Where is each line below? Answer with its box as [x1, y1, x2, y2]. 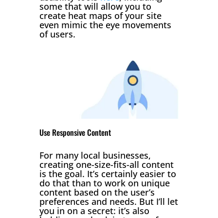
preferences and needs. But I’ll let [39, 195, 178, 207]
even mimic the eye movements [39, 18, 171, 31]
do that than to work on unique [39, 177, 170, 189]
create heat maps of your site [39, 9, 162, 21]
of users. [39, 28, 75, 40]
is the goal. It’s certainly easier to [39, 167, 176, 180]
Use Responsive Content [39, 126, 113, 138]
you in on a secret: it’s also [39, 204, 149, 217]
